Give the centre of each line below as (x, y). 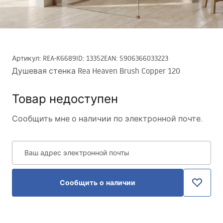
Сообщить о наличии (98, 183)
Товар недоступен (65, 98)
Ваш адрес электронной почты (77, 153)
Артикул (26, 58)
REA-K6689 (59, 58)
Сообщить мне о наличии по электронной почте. (107, 118)
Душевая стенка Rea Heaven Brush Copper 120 (96, 71)
